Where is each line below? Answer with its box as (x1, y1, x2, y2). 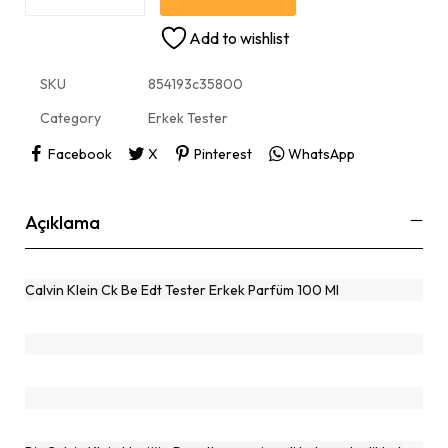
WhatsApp (287, 144, 355, 163)
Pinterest (193, 144, 252, 163)
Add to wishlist (189, 28, 289, 48)
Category (40, 109, 101, 127)
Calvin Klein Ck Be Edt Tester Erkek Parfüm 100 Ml (25, 280, 339, 299)
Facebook (47, 144, 112, 163)
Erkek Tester (148, 109, 228, 127)
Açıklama (25, 210, 100, 234)
